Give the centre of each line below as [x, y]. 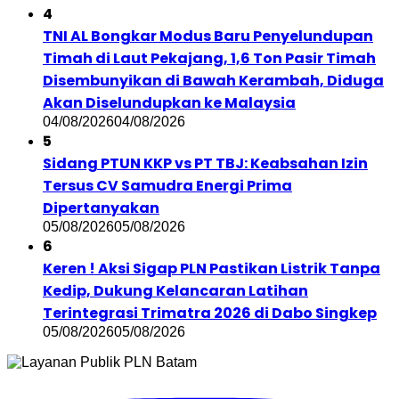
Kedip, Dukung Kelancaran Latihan [175, 290]
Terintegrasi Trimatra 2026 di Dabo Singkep [210, 313]
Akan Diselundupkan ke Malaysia [169, 102]
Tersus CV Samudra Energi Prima [167, 185]
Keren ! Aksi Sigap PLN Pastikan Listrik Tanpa [212, 268]
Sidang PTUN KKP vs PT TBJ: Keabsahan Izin [205, 163]
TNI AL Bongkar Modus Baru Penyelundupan [208, 36]
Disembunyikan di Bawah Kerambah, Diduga [213, 80]
